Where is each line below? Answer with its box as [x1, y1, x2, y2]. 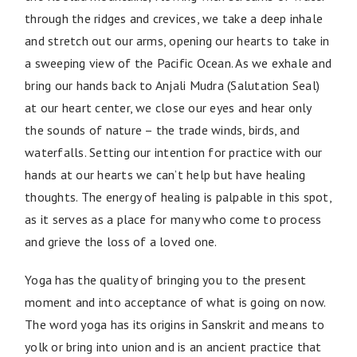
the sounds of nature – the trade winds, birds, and [25, 121, 300, 138]
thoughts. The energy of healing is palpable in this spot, [25, 188, 331, 205]
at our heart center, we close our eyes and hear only [25, 99, 312, 116]
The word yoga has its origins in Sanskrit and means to [25, 316, 325, 332]
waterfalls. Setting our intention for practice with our [25, 143, 323, 160]
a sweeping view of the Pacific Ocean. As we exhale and [25, 54, 332, 71]
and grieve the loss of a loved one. [25, 233, 218, 249]
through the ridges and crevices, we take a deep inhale [25, 10, 324, 26]
